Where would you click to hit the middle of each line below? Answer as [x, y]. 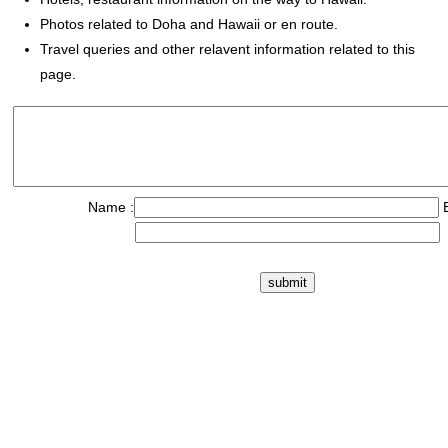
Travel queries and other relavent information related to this [227, 48]
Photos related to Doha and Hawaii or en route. [189, 23]
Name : [111, 206]
